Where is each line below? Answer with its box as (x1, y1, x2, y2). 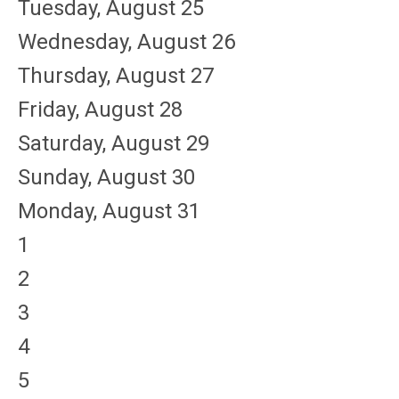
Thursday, (18, 63, 116, 88)
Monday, (18, 199, 102, 224)
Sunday (18, 165, 88, 190)
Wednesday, (18, 29, 137, 54)
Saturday (18, 131, 102, 156)
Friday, (18, 97, 85, 122)
